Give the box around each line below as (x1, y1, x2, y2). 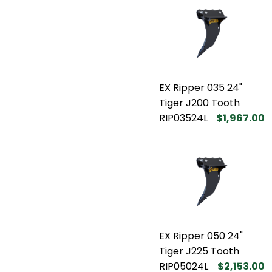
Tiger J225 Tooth (159, 243, 239, 258)
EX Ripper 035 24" (159, 80, 242, 95)
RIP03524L (159, 110, 208, 125)
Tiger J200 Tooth (159, 95, 240, 110)
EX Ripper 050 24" (159, 228, 243, 243)
